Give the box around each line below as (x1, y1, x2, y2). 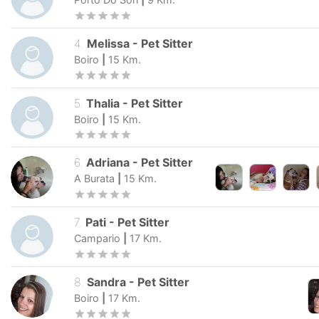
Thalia (86, 95, 120, 110)
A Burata (74, 172, 115, 185)
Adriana (86, 155, 130, 170)
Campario (74, 232, 120, 245)
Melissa (87, 36, 130, 51)
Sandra (87, 274, 127, 289)
